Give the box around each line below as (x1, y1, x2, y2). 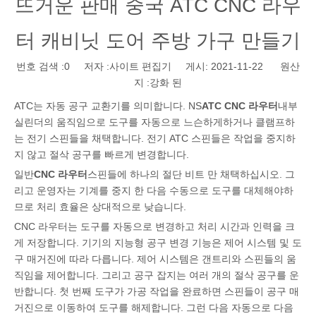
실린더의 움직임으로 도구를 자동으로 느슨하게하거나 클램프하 (14, 116, 295, 128)
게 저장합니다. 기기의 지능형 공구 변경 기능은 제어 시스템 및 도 (14, 237, 302, 248)
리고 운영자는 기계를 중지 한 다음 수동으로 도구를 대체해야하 (14, 185, 293, 196)
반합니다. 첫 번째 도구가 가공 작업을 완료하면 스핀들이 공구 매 (14, 286, 299, 297)
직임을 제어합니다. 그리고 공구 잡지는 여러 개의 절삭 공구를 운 (14, 269, 299, 281)
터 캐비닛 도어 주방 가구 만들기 (16, 30, 300, 51)
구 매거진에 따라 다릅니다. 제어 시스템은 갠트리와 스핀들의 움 (14, 253, 296, 265)
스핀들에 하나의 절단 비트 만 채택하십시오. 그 (87, 169, 295, 180)
